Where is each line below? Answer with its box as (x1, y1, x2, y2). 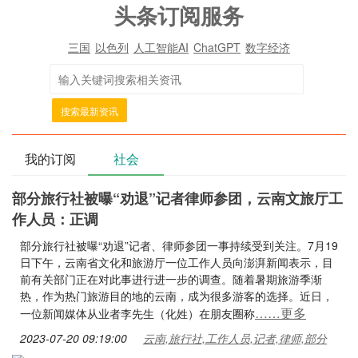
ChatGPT (193, 39, 241, 55)
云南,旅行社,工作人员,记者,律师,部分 (143, 330, 327, 346)
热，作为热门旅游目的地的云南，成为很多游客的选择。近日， (20, 288, 333, 304)
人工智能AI (133, 39, 189, 55)
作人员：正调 (12, 209, 98, 229)
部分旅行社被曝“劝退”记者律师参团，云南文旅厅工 (12, 188, 343, 209)
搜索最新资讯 (61, 104, 118, 117)
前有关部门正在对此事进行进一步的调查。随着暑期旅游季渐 (20, 271, 322, 287)
